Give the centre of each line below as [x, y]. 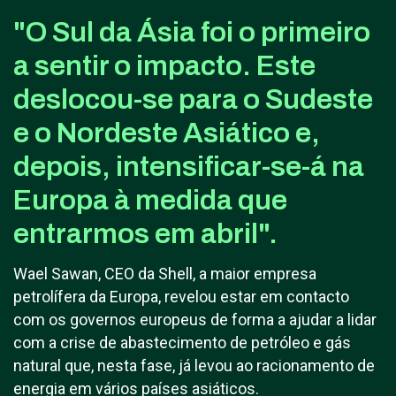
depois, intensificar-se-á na [189, 167]
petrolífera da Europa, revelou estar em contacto [181, 297]
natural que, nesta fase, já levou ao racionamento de [194, 366]
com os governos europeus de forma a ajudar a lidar [195, 320]
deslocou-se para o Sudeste [193, 99]
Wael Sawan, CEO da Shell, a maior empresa [165, 274]
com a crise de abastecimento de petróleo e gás [182, 343]
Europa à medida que [150, 200]
